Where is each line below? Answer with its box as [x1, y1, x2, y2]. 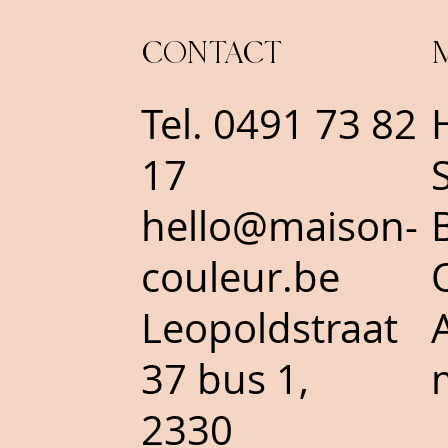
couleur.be [141, 249, 341, 304]
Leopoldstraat [141, 300, 399, 355]
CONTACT [141, 31, 284, 76]
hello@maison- [141, 198, 419, 253]
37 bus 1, [141, 351, 310, 406]
